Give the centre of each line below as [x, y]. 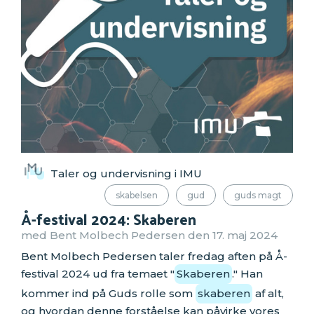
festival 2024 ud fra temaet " [98, 273]
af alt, [268, 293]
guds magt [258, 195]
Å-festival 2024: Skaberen [109, 219]
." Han [247, 273]
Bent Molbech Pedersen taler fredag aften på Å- [154, 256]
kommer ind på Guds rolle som [108, 293]
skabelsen [137, 195]
